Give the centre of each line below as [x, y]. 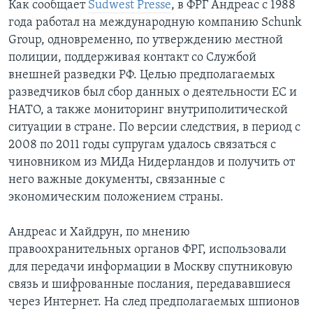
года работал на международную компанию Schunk [155, 23]
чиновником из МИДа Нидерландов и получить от [152, 163]
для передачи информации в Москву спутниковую [151, 268]
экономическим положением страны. [116, 198]
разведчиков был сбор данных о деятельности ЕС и [153, 93]
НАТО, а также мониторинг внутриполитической [148, 110]
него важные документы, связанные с [117, 180]
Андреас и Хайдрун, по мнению [99, 233]
